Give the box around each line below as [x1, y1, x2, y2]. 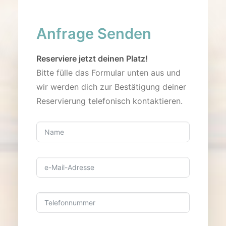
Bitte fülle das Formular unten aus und [36, 68, 181, 78]
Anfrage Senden [36, 25, 151, 42]
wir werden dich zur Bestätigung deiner [36, 82, 186, 92]
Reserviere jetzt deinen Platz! [36, 53, 148, 64]
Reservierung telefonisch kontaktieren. [36, 96, 183, 106]
